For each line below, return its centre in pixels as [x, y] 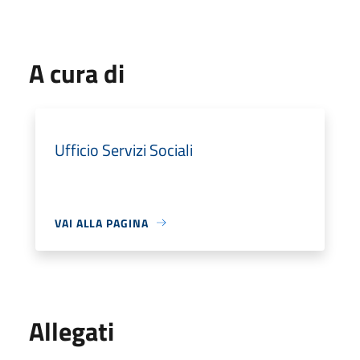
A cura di [77, 73]
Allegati [72, 331]
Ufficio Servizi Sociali [124, 149]
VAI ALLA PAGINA [102, 223]
